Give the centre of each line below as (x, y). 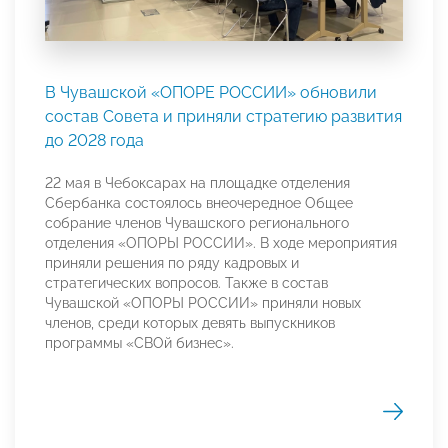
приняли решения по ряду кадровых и (172, 262)
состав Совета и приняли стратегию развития (223, 116)
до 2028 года (94, 140)
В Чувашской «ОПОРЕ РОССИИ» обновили (211, 92)
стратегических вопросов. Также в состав (186, 282)
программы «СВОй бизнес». (139, 342)
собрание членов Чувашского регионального (197, 222)
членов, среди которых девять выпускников (190, 322)
